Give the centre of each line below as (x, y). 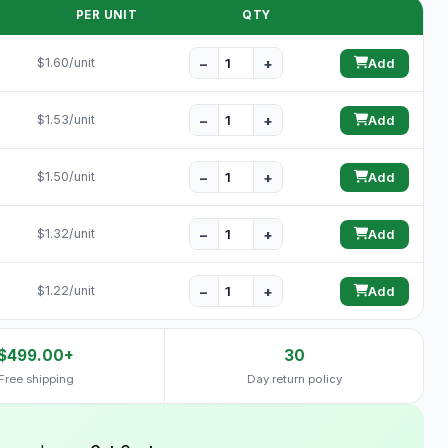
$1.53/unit (66, 119)
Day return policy (294, 379)
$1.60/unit (66, 62)
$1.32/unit (66, 233)
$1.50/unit (66, 176)
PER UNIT (106, 15)
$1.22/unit (66, 290)
